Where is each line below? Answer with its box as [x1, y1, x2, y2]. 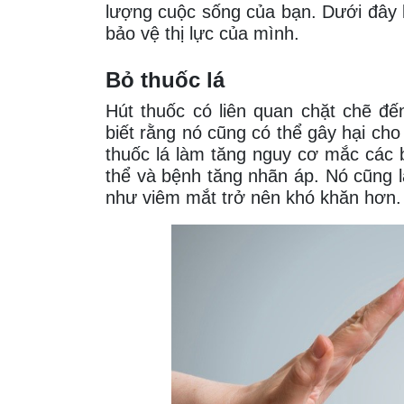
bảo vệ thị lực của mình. [106, 23, 299, 44]
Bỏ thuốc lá [106, 68, 225, 93]
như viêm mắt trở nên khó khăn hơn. [106, 188, 401, 208]
